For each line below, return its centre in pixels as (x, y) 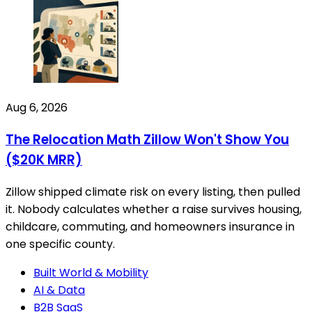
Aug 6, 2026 (37, 108)
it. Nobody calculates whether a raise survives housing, (154, 209)
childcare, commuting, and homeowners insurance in (150, 226)
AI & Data (59, 290)
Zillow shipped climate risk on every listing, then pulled (153, 192)
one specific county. (60, 244)
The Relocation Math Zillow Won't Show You (147, 140)
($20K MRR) (44, 160)
